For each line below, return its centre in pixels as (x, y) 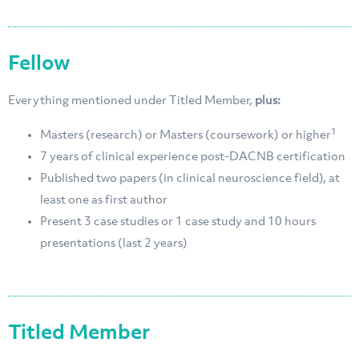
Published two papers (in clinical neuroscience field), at (190, 179)
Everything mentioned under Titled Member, (131, 101)
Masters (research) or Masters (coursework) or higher (186, 136)
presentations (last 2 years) (114, 244)
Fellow (39, 65)
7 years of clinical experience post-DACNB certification (193, 157)
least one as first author (104, 201)
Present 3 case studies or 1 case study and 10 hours (178, 222)
